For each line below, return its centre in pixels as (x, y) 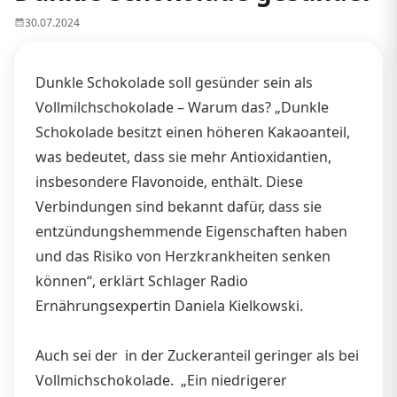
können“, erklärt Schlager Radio (142, 280)
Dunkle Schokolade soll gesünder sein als (174, 82)
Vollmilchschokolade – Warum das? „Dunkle (182, 107)
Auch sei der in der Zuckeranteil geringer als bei (197, 355)
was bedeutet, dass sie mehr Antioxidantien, (183, 156)
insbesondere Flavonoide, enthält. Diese (169, 181)
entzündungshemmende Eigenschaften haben (191, 231)
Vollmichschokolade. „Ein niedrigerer (161, 380)
